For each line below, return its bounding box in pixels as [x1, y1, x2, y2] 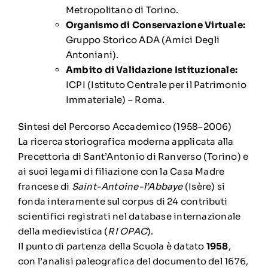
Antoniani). [65, 48, 119, 60]
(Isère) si [182, 180, 226, 192]
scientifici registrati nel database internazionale [17, 210, 241, 222]
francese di [17, 180, 72, 192]
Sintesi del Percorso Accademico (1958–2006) [17, 120, 232, 132]
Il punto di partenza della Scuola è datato [17, 240, 206, 252]
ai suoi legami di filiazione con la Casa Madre [17, 165, 225, 177]
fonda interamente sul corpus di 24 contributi [17, 195, 228, 207]
